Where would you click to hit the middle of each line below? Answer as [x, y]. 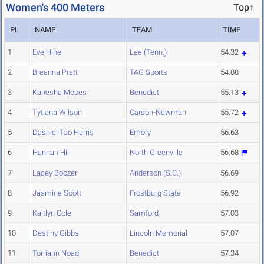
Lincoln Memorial [159, 233]
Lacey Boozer [55, 173]
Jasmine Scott [57, 193]
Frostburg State [155, 193]
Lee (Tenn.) [148, 52]
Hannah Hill [52, 153]
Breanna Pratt [55, 72]
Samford [144, 213]
